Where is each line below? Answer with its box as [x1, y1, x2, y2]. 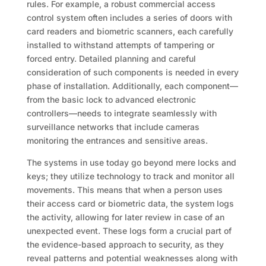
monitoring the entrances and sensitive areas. [26, 135, 208, 146]
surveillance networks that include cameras [26, 122, 199, 132]
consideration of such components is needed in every [26, 67, 239, 78]
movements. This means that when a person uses [26, 185, 223, 195]
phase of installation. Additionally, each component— [26, 81, 238, 91]
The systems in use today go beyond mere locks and [26, 157, 236, 168]
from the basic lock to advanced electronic [26, 94, 196, 105]
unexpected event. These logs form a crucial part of [26, 226, 232, 236]
